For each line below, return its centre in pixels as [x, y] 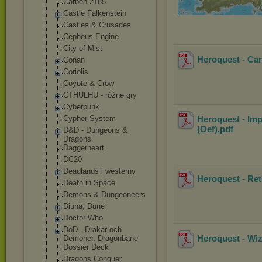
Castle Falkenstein [95, 13]
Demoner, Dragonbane [101, 238]
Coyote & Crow [89, 83]
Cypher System [89, 118]
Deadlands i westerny [99, 171]
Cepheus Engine [91, 37]
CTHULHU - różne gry [100, 95]
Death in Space [89, 183]
